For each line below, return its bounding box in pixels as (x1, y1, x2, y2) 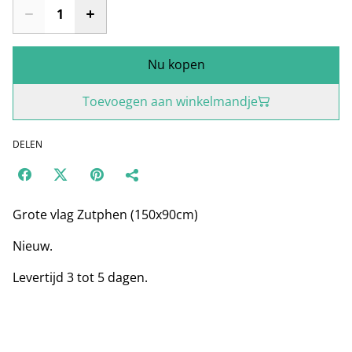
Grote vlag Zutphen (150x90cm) (13, 205, 198, 223)
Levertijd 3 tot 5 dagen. (13, 268, 148, 286)
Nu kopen (147, 55, 205, 73)
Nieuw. (13, 236, 53, 255)
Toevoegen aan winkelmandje (82, 92, 258, 110)
